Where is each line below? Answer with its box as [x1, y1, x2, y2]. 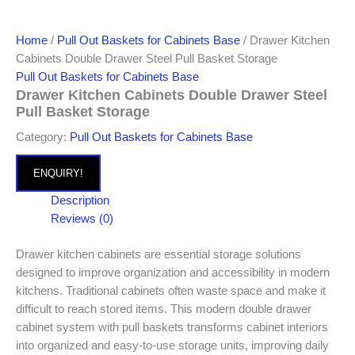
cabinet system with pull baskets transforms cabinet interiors [16, 320, 328, 334]
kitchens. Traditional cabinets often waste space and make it [16, 284, 326, 297]
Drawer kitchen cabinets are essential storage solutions [16, 247, 301, 261]
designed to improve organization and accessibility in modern [16, 265, 330, 279]
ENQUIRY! [33, 167, 83, 180]
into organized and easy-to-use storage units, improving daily [16, 338, 329, 352]
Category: [16, 131, 70, 144]
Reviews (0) [50, 212, 113, 226]
